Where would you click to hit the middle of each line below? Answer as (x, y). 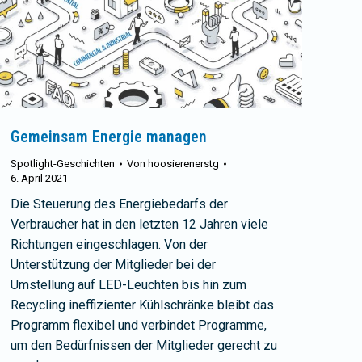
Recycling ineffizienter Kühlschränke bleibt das (142, 305)
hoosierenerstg (183, 163)
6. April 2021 (39, 178)
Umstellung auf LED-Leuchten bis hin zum (128, 284)
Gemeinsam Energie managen (109, 136)
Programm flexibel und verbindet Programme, (139, 325)
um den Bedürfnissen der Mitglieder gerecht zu (144, 345)
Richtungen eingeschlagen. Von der (109, 244)
